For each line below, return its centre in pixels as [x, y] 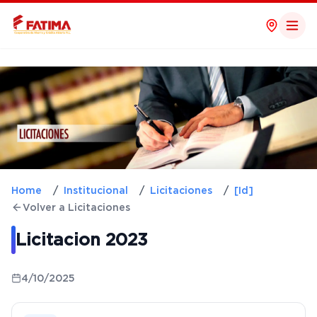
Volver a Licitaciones [76, 207]
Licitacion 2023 [81, 239]
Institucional [96, 190]
